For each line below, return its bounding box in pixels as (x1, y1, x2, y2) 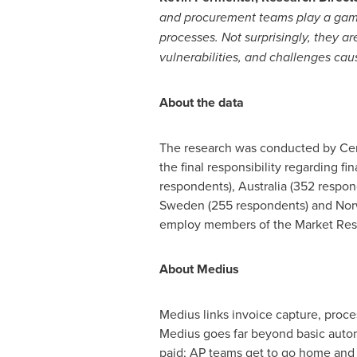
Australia (237, 177, 287, 194)
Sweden (159, 196, 205, 214)
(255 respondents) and (204, 196, 335, 214)
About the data (159, 93, 244, 112)
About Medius (159, 260, 242, 278)
